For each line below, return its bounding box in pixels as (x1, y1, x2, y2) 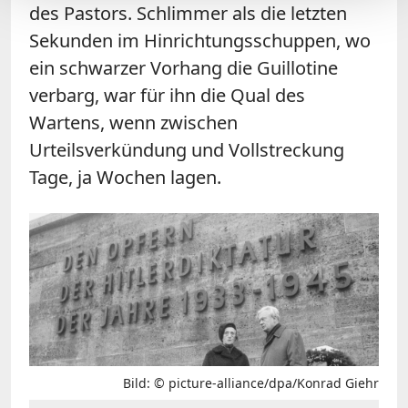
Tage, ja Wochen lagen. (29, 164, 221, 189)
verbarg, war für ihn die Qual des (29, 82, 305, 107)
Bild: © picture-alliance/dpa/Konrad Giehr (123, 373, 379, 392)
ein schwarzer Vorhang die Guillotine (29, 55, 338, 80)
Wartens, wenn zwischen (29, 109, 238, 135)
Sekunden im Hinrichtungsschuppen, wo (29, 27, 371, 53)
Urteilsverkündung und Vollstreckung (29, 137, 344, 162)
